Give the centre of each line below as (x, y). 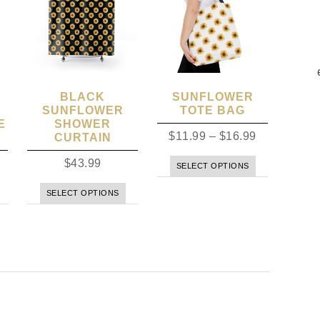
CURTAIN (82, 138)
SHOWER (83, 124)
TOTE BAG (213, 111)
